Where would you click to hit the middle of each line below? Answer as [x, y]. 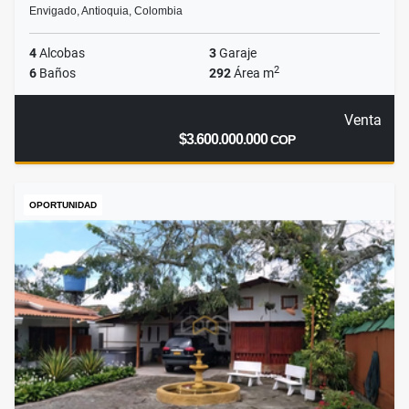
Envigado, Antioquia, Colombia [106, 11]
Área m [252, 73]
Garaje [236, 53]
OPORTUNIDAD [63, 205]
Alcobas [61, 53]
